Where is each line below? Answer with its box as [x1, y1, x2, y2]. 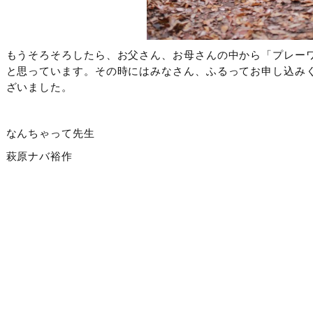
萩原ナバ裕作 [6, 150, 73, 163]
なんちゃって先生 [6, 127, 95, 140]
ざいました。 [6, 81, 73, 94]
